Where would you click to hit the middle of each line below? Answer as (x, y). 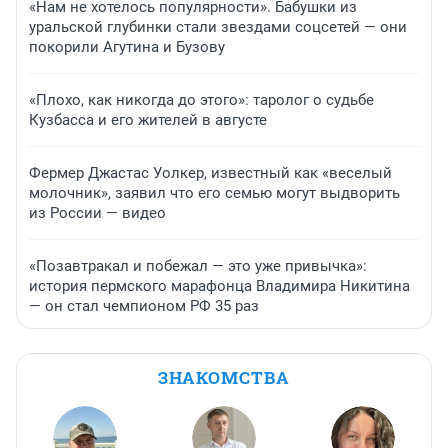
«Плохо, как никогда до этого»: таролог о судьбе (201, 100)
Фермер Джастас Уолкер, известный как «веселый (210, 173)
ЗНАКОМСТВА (224, 378)
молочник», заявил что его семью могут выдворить (214, 193)
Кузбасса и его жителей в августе (148, 120)
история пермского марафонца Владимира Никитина (219, 286)
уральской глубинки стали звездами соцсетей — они (218, 27)
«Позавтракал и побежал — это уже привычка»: (198, 266)
